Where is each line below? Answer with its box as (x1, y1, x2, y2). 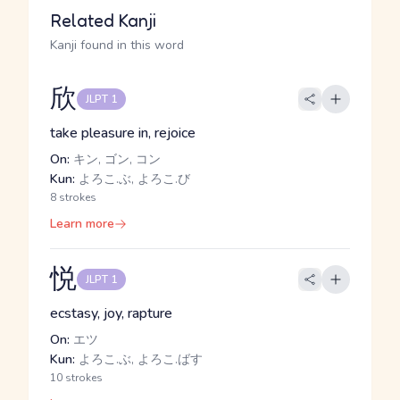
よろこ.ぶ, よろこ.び (75, 171, 190, 187)
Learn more (50, 215, 114, 232)
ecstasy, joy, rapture (50, 304, 172, 323)
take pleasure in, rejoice (50, 123, 196, 143)
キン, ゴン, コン (70, 151, 161, 168)
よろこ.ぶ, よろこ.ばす (75, 351, 203, 368)
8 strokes (50, 190, 96, 204)
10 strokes (50, 371, 103, 385)
